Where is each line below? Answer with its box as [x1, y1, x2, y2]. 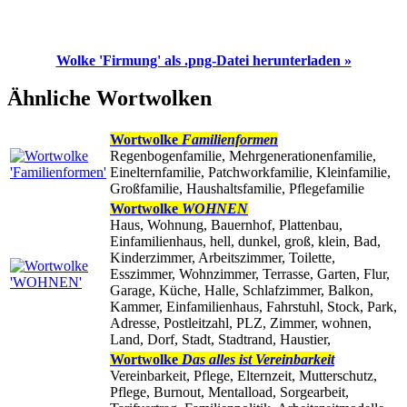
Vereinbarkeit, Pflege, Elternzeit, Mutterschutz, [110, 368, 377, 384]
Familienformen [182, 132, 278, 148]
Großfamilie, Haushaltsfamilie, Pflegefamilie [110, 181, 364, 197]
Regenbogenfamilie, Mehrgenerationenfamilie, [110, 148, 376, 164]
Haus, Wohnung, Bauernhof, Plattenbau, [110, 217, 342, 233]
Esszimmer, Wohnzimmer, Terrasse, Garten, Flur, [110, 266, 390, 283]
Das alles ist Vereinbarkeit [182, 352, 334, 368]
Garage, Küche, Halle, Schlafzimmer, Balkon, [110, 283, 373, 299]
